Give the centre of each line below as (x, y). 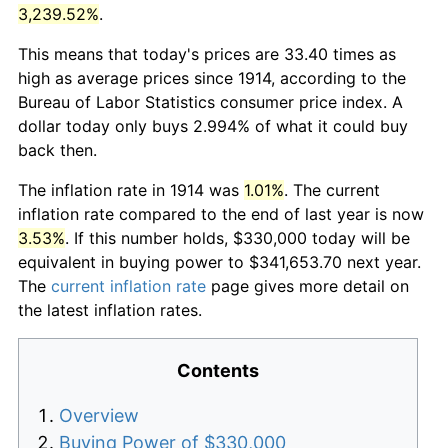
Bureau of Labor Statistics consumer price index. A (210, 101)
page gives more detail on (307, 285)
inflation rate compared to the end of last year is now (221, 213)
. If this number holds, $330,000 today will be (237, 237)
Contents (218, 370)
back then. (57, 149)
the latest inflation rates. (110, 309)
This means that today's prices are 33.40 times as (207, 53)
